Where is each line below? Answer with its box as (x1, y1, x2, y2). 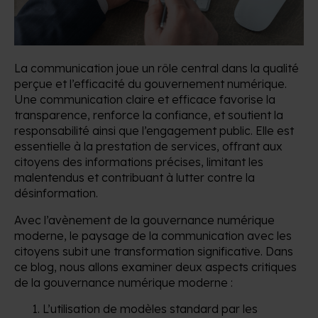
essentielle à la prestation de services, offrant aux (14, 138, 283, 153)
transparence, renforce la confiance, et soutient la (14, 107, 283, 122)
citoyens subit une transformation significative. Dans (14, 243, 293, 258)
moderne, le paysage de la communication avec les (14, 228, 292, 243)
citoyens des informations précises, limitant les (14, 154, 263, 169)
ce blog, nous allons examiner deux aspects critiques (14, 259, 297, 274)
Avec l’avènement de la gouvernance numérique (14, 212, 275, 227)
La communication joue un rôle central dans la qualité (14, 60, 299, 75)
